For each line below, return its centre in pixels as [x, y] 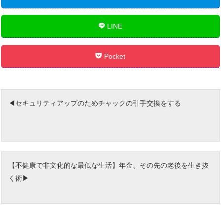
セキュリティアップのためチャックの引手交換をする [98, 103]
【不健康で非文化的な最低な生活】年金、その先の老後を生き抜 [109, 165]
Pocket [114, 56]
